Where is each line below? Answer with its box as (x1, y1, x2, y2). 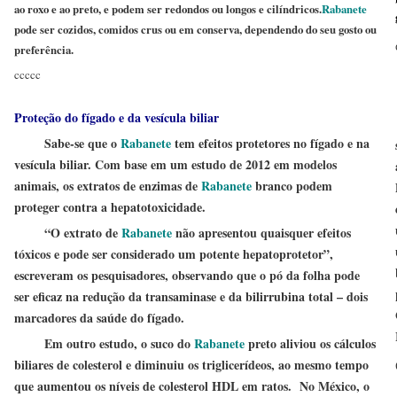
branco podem (252, 176, 332, 195)
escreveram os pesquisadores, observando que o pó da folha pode (14, 266, 360, 284)
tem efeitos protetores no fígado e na (175, 134, 370, 152)
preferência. (14, 42, 74, 58)
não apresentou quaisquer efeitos (172, 223, 351, 242)
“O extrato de (14, 223, 121, 242)
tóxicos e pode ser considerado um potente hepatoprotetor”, (14, 245, 333, 263)
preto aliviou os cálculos (248, 334, 376, 353)
